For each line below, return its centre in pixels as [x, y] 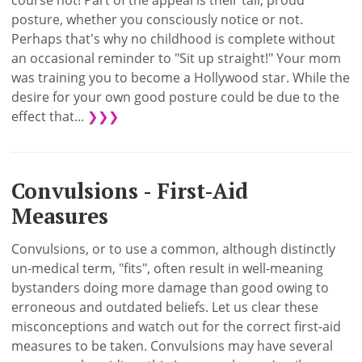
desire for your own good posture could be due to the [176, 97]
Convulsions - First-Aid [130, 192]
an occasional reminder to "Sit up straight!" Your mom [177, 59]
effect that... [50, 117]
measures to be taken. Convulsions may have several [173, 346]
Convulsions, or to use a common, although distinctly [174, 249]
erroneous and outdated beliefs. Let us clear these [165, 307]
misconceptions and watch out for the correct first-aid [177, 327]
